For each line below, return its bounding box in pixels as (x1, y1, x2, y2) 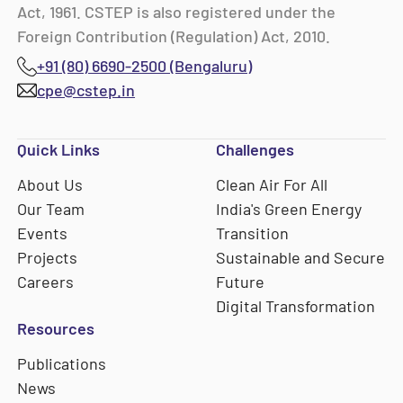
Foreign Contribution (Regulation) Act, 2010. (17, 25, 331, 46)
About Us (17, 175, 84, 195)
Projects (17, 247, 78, 268)
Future (216, 272, 265, 292)
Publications (17, 354, 107, 374)
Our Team (17, 199, 85, 219)
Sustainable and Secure (216, 247, 386, 268)
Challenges (216, 139, 295, 160)
